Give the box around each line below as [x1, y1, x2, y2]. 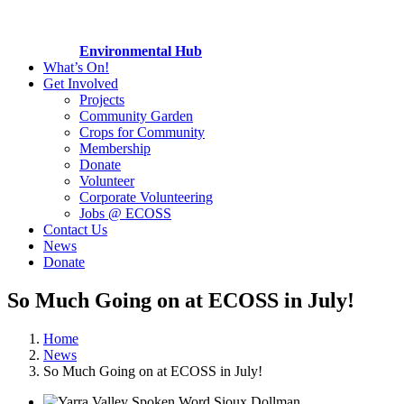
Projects [79, 92, 124, 107]
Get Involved [43, 76, 118, 91]
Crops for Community [79, 124, 205, 140]
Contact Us [43, 222, 107, 237]
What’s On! [43, 60, 109, 75]
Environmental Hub [79, 43, 202, 59]
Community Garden [79, 108, 193, 124]
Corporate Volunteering [79, 189, 213, 205]
